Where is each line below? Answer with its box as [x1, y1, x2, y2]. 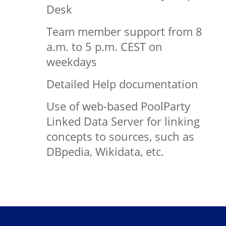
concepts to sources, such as [46, 129, 194, 144]
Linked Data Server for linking [46, 114, 200, 129]
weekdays [46, 54, 97, 69]
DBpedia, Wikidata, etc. [46, 144, 164, 159]
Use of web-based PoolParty [46, 98, 190, 114]
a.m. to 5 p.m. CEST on [46, 39, 162, 54]
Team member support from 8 [46, 24, 202, 39]
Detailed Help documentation [46, 76, 198, 91]
